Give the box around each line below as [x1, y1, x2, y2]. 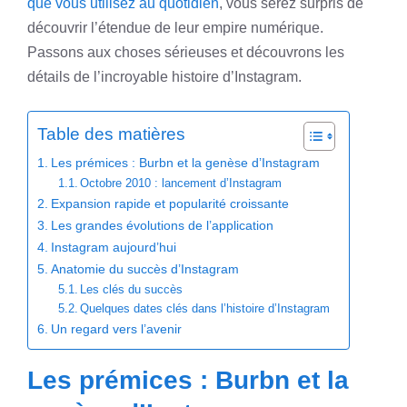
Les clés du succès [80, 283, 184, 296]
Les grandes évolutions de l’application [50, 218, 273, 233]
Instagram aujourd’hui [50, 240, 176, 254]
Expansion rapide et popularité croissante [50, 196, 289, 211]
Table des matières [37, 124, 185, 144]
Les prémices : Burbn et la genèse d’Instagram [50, 155, 320, 170]
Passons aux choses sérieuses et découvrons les [27, 45, 344, 60]
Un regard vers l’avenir [50, 322, 182, 336]
